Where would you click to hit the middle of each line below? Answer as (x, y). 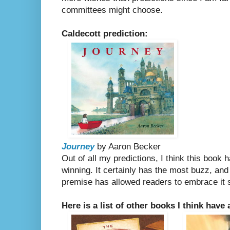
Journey (78, 147)
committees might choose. (112, 10)
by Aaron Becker (128, 147)
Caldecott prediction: (105, 34)
